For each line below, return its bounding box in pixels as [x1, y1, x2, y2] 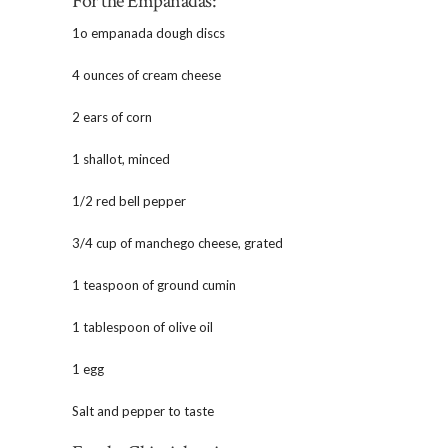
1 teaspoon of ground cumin [72, 277, 236, 293]
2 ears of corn [72, 109, 152, 125]
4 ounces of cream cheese [72, 67, 221, 83]
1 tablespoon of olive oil [72, 319, 213, 335]
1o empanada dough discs [72, 25, 225, 41]
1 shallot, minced [72, 151, 170, 167]
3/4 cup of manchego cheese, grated [72, 235, 283, 251]
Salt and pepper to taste [72, 403, 214, 419]
